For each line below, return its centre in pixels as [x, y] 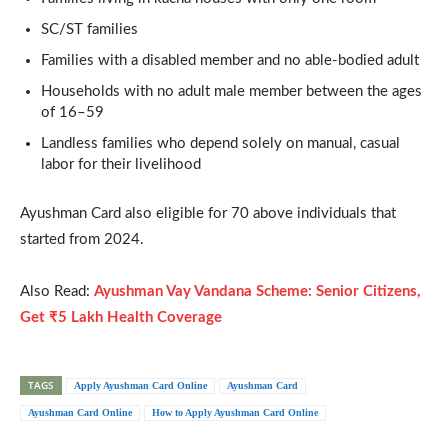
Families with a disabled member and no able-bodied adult [230, 60]
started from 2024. [82, 239]
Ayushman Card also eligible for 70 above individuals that [208, 213]
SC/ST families [89, 29]
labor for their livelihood [121, 164]
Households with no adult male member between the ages [231, 91]
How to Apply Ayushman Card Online [235, 412]
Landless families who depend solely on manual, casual [220, 143]
